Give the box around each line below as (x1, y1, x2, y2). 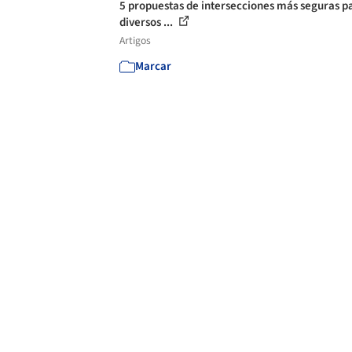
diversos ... (119, 14, 175, 31)
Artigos (119, 33, 151, 48)
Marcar (135, 58, 171, 75)
